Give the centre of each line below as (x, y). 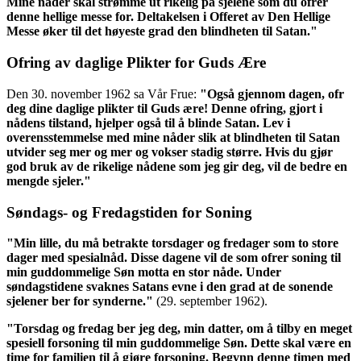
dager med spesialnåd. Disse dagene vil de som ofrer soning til (174, 258)
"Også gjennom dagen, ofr (272, 93)
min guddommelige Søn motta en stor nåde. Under (144, 272)
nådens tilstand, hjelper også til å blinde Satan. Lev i (148, 122)
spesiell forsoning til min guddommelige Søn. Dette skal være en (179, 343)
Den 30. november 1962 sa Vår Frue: (103, 93)
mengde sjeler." (49, 180)
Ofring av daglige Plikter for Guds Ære (136, 63)
